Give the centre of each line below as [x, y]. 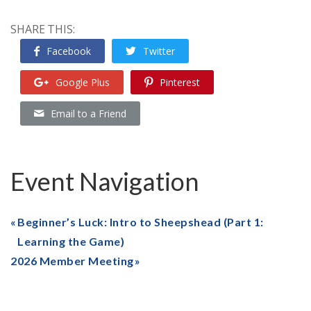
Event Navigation [105, 182]
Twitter [159, 51]
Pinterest [180, 83]
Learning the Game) [71, 242]
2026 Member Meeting [72, 261]
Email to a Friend [89, 114]
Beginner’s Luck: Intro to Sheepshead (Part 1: [141, 222]
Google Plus [83, 83]
